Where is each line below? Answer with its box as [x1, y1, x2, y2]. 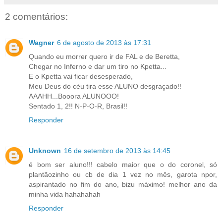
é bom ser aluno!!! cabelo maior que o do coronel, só [29, 160, 217, 168]
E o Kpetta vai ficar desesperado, [29, 72, 133, 80]
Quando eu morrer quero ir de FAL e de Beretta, [29, 52, 180, 60]
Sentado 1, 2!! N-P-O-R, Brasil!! [29, 102, 127, 110]
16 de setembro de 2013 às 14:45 [64, 146, 170, 155]
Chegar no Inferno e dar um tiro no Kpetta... [29, 62, 166, 70]
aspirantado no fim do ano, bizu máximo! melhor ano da [29, 180, 217, 188]
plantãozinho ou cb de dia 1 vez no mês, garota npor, [29, 170, 217, 178]
